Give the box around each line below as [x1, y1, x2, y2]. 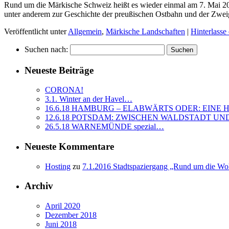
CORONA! [45, 85, 83, 95]
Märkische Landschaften [106, 27, 185, 36]
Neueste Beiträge [25, 64, 94, 76]
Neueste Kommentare [25, 141, 114, 152]
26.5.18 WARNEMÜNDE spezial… [45, 122, 164, 131]
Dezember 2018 [45, 211, 97, 220]
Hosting [45, 162, 71, 171]
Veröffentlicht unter [4, 27, 66, 36]
